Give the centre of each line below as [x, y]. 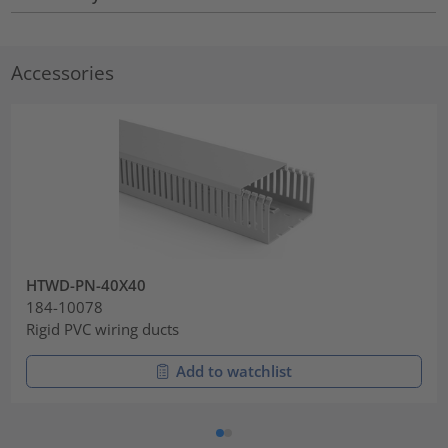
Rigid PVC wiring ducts [103, 329]
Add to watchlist [234, 370]
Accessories [63, 72]
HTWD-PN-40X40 [86, 285]
